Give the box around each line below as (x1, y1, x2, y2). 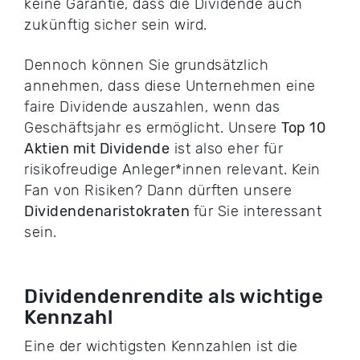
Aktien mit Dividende (24, 140, 170, 158)
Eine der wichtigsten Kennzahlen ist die (24, 337, 298, 356)
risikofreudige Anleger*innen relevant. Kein (24, 161, 321, 179)
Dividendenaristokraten (24, 202, 194, 221)
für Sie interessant (193, 202, 321, 221)
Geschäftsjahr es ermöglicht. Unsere (24, 119, 281, 137)
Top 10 (281, 119, 325, 137)
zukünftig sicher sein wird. (24, 16, 207, 35)
